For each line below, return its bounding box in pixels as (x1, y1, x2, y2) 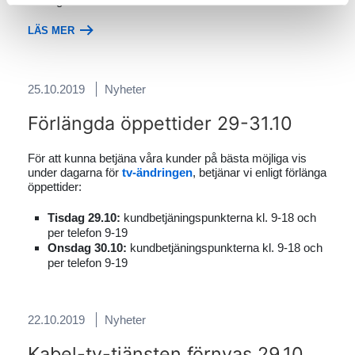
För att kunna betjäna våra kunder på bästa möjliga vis (28, 151, 307, 165)
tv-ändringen (122, 166, 193, 179)
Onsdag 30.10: (48, 241, 127, 254)
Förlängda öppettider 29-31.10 (28, 112, 292, 135)
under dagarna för (28, 166, 122, 179)
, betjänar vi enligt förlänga (193, 166, 326, 179)
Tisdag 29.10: (48, 211, 120, 224)
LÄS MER (28, 25, 78, 36)
